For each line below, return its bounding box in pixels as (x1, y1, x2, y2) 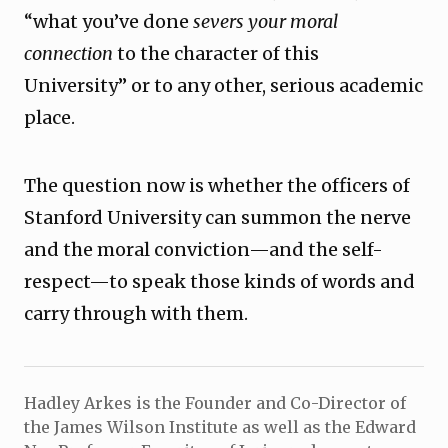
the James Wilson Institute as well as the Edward (24, 417, 416, 437)
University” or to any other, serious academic (24, 74, 423, 97)
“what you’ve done (24, 10, 193, 33)
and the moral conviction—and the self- (24, 238, 383, 261)
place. (24, 106, 75, 129)
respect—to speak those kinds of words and (24, 270, 415, 293)
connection (24, 42, 113, 65)
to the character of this (113, 42, 319, 65)
